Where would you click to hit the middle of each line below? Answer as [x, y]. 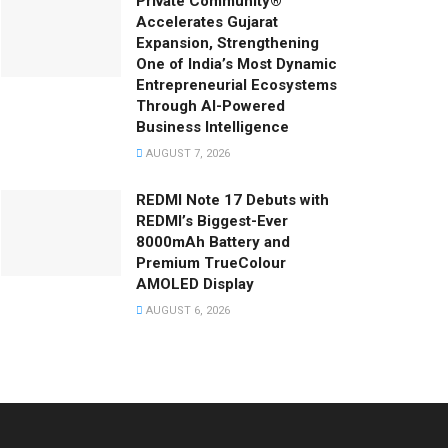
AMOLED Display [195, 283]
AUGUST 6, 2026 [186, 310]
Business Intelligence [212, 126]
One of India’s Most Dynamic [236, 63]
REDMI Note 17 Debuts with [232, 199]
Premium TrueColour [211, 262]
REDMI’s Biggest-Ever [212, 220]
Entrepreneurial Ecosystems [236, 84]
